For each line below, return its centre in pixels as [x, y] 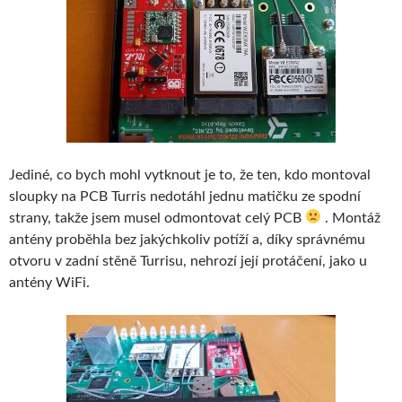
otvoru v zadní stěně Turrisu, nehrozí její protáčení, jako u [188, 261]
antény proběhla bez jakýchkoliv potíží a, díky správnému [187, 239]
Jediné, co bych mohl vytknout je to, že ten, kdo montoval [190, 175]
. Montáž [351, 218]
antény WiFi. [49, 282]
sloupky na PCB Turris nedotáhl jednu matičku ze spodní [185, 196]
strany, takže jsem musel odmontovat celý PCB [157, 218]
